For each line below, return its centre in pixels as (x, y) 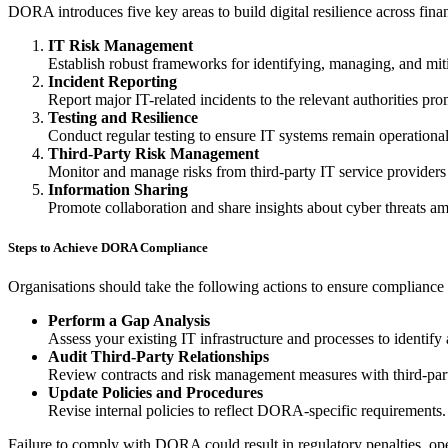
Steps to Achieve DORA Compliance (108, 247)
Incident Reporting (112, 82)
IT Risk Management (120, 46)
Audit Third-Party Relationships (158, 356)
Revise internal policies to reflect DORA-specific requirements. (247, 410)
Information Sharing (118, 190)
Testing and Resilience (123, 118)
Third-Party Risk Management (153, 154)
